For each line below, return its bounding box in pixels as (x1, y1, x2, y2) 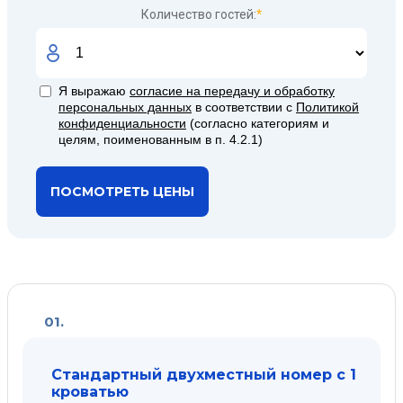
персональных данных (58, 100, 192, 114)
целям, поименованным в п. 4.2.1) (58, 132, 263, 147)
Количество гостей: (141, 7, 256, 22)
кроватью (51, 383, 129, 400)
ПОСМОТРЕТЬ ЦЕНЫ (50, 184, 194, 200)
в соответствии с (192, 100, 296, 114)
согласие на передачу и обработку (130, 84, 335, 98)
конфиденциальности (58, 116, 186, 130)
